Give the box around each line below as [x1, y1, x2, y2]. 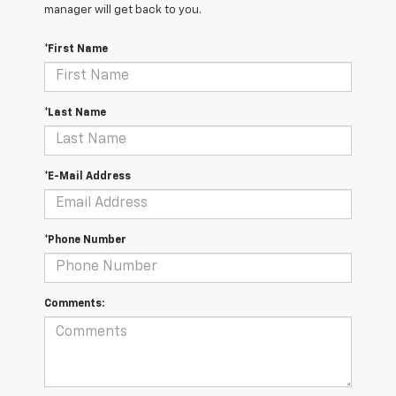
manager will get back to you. [44, 4, 202, 16]
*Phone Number [44, 234, 126, 246]
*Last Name [44, 107, 106, 118]
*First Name [44, 43, 108, 55]
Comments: [44, 298, 104, 309]
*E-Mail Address [44, 171, 131, 182]
